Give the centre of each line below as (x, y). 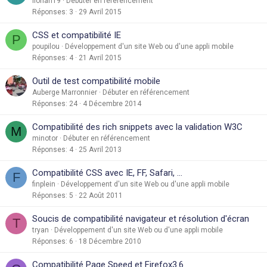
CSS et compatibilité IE (77, 35)
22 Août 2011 (101, 195)
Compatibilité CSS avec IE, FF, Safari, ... (107, 173)
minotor (45, 138)
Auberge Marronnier (65, 92)
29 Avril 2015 (100, 12)
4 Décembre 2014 (112, 103)
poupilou (46, 46)
